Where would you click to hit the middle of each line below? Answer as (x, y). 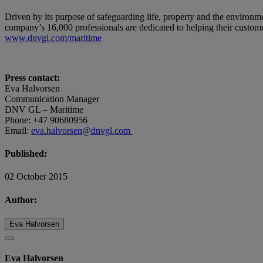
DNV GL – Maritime (44, 109)
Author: (21, 200)
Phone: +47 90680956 (46, 120)
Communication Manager (52, 99)
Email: (18, 130)
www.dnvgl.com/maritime (53, 38)
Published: (26, 153)
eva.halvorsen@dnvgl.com (82, 130)
